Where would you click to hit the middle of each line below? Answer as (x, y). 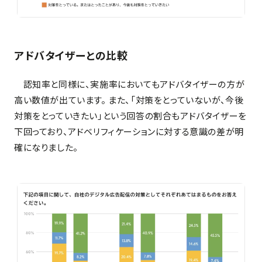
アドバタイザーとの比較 (71, 55)
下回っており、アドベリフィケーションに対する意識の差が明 (129, 131)
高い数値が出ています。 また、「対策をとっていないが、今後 (129, 99)
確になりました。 (46, 147)
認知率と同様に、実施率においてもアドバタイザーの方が (130, 84)
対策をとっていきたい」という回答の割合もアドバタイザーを (130, 115)
